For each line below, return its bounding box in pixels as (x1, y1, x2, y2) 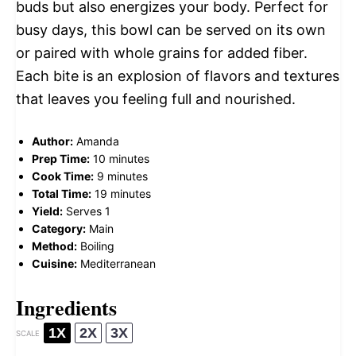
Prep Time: (32, 152, 90, 166)
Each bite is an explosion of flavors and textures (16, 68, 339, 85)
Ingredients (16, 292, 117, 323)
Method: (32, 239, 77, 253)
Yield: (32, 204, 63, 219)
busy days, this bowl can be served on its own (16, 21, 326, 39)
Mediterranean (80, 257, 156, 271)
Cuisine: (32, 257, 77, 271)
